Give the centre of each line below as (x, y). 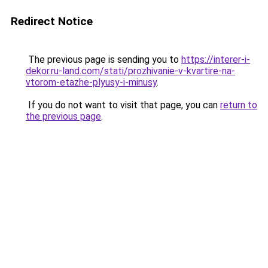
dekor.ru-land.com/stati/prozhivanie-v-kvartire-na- (130, 71)
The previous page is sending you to (103, 60)
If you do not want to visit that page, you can (123, 105)
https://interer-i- (216, 60)
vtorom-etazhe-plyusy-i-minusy (91, 82)
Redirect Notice (52, 21)
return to (239, 105)
